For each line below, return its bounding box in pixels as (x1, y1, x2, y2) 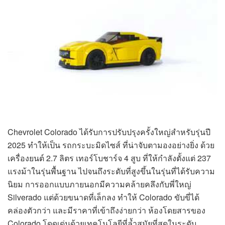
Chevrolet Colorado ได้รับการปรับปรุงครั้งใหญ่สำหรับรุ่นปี (8, 126, 210, 138)
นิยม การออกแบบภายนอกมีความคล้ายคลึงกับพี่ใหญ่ (8, 178, 191, 190)
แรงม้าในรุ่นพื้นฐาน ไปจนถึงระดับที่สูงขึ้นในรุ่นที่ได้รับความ (8, 165, 215, 177)
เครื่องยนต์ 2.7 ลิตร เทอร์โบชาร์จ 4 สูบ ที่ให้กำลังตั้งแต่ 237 (8, 152, 211, 164)
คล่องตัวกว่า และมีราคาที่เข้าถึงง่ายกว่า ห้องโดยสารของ (8, 204, 205, 216)
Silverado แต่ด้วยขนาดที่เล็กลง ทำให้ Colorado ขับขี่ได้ (8, 191, 199, 203)
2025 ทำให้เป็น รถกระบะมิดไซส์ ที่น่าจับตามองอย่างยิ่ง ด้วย (8, 139, 214, 151)
